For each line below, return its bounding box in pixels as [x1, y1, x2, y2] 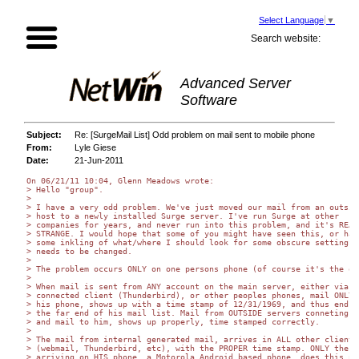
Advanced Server [180, 75, 291, 91]
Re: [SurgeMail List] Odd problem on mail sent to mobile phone [75, 130, 315, 140]
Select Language [259, 15, 324, 26]
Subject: [26, 130, 62, 140]
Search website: [251, 33, 321, 44]
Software [180, 92, 237, 108]
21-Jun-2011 [75, 155, 123, 166]
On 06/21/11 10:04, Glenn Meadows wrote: [26, 176, 214, 186]
